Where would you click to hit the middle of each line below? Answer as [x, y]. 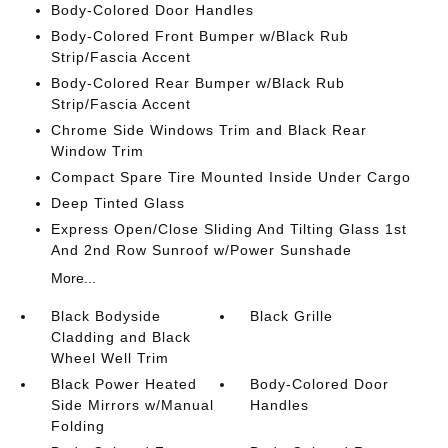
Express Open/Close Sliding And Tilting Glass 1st [228, 229]
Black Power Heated [123, 384]
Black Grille [292, 316]
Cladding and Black [120, 337]
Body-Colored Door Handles [152, 10]
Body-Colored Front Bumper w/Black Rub [199, 36]
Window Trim [97, 151]
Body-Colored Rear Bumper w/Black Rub [197, 83]
